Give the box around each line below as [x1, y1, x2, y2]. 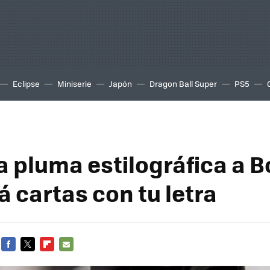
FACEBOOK [1, 253, 42, 264]
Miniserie [57, 78, 92, 89]
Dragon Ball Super [149, 78, 217, 89]
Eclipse [13, 78, 40, 89]
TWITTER [20, 253, 54, 264]
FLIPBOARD [40, 253, 83, 264]
